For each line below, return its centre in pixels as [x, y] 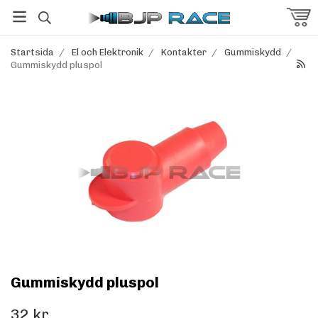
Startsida [32, 52]
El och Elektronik [108, 52]
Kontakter [184, 52]
